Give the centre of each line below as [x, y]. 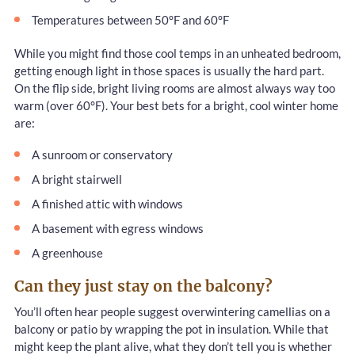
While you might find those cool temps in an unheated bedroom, [177, 53]
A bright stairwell [77, 179]
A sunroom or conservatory [102, 154]
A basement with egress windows [118, 228]
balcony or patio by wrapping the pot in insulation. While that [172, 328]
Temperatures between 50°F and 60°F [130, 19]
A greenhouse [67, 252]
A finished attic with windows [107, 203]
